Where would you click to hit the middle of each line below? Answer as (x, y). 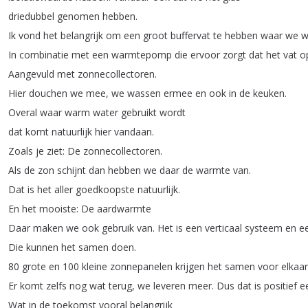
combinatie (44, 55)
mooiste (58, 209)
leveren (169, 286)
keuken (269, 93)
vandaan (133, 132)
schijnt (71, 170)
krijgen (190, 266)
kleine (95, 266)
